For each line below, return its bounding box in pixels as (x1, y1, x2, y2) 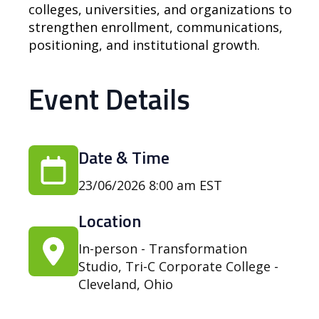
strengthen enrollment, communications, (28, 19, 283, 36)
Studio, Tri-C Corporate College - (78, 258, 278, 275)
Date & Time (78, 145, 169, 170)
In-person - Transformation (78, 240, 247, 257)
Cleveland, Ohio (78, 276, 173, 293)
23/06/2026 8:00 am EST (78, 177, 222, 194)
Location (78, 208, 141, 234)
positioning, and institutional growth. (28, 36, 260, 53)
